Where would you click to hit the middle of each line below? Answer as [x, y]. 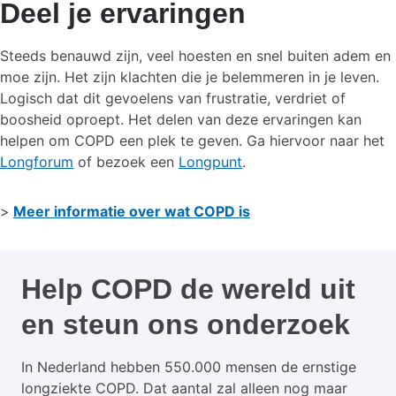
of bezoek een [126, 161]
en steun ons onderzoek [186, 324]
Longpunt [210, 161]
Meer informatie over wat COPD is [132, 211]
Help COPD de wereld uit [188, 289]
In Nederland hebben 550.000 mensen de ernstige [189, 366]
